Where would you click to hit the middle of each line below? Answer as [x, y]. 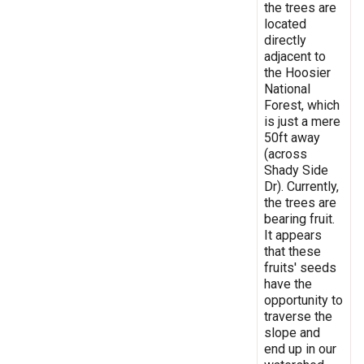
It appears [293, 235]
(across [286, 154]
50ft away [292, 137]
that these [292, 251]
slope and [292, 332]
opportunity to [303, 300]
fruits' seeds [300, 267]
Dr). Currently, [301, 186]
